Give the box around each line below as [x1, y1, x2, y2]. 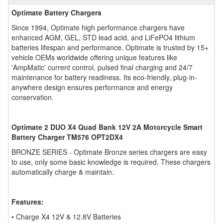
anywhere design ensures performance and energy [11, 82, 173, 92]
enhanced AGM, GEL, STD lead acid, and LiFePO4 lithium [11, 32, 195, 42]
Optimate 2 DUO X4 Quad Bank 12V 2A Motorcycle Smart [11, 121, 203, 132]
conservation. [11, 92, 54, 102]
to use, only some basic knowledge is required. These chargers [11, 156, 211, 167]
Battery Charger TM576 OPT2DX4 [11, 131, 123, 142]
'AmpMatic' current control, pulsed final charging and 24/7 [11, 62, 193, 72]
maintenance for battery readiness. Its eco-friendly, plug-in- [11, 72, 197, 82]
